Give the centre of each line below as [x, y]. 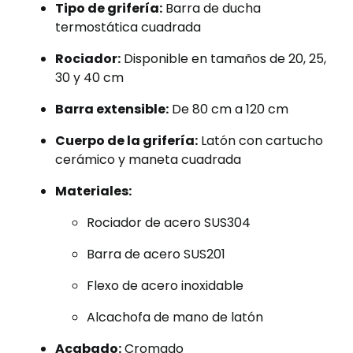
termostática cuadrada [128, 27]
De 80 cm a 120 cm [229, 109]
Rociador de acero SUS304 [169, 223]
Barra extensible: [112, 109]
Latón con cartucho [260, 141]
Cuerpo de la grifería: [126, 141]
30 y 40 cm [89, 78]
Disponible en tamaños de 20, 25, [223, 59]
